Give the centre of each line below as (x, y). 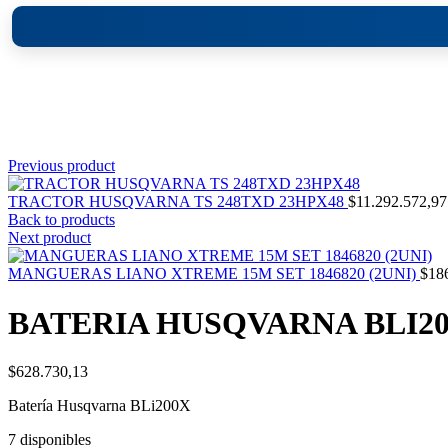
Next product (49, 238)
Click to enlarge (58, 148)
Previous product (61, 166)
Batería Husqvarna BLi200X (99, 406)
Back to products (61, 220)
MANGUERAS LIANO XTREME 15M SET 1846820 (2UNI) (214, 274)
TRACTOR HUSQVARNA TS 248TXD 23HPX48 (178, 202)
